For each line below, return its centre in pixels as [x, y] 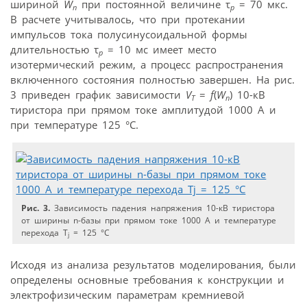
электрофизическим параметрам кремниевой [127, 294]
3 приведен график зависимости [98, 94]
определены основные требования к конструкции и [147, 279]
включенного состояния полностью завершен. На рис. [152, 79]
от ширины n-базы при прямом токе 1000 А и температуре [149, 220]
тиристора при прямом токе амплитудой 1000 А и [143, 109]
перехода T [45, 232]
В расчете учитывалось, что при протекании [128, 19]
